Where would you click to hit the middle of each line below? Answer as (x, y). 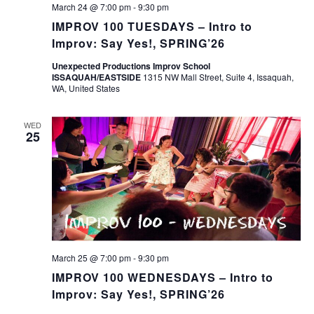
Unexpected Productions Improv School (131, 66)
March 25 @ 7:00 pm (91, 257)
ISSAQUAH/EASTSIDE (97, 77)
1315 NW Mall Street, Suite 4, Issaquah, (218, 77)
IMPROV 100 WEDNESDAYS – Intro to (162, 277)
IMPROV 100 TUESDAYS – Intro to (152, 26)
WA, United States (86, 88)
